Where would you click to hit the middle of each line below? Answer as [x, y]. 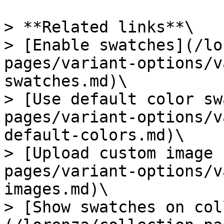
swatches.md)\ [66, 81]
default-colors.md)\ [94, 135]
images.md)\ [56, 189]
